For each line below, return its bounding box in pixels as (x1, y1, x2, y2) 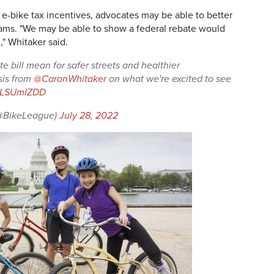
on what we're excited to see (106, 73, 232, 85)
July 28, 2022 (59, 109, 119, 122)
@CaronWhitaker (34, 73, 107, 85)
